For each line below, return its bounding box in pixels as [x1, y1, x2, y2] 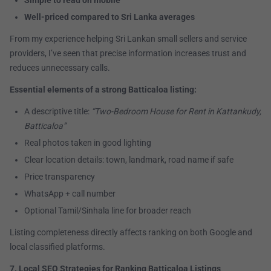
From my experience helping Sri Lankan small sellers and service [10, 34, 247, 44]
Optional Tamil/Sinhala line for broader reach [24, 206, 191, 216]
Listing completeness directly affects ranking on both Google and [10, 227, 252, 238]
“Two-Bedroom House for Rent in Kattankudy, [91, 106, 261, 117]
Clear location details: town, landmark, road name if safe [24, 155, 233, 165]
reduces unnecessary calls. [10, 63, 110, 73]
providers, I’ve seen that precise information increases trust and [10, 48, 246, 59]
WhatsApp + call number [24, 189, 116, 199]
